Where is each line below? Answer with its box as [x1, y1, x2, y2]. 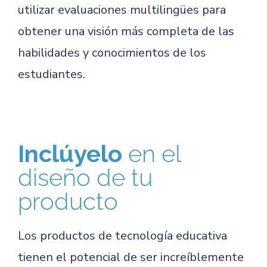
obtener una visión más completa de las [18, 23, 234, 39]
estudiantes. [18, 66, 85, 82]
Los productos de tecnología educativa [18, 228, 227, 244]
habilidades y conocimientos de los [18, 45, 206, 61]
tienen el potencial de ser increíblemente [18, 249, 244, 265]
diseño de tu [18, 163, 153, 191]
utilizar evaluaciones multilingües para [18, 2, 226, 18]
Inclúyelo [18, 139, 128, 167]
